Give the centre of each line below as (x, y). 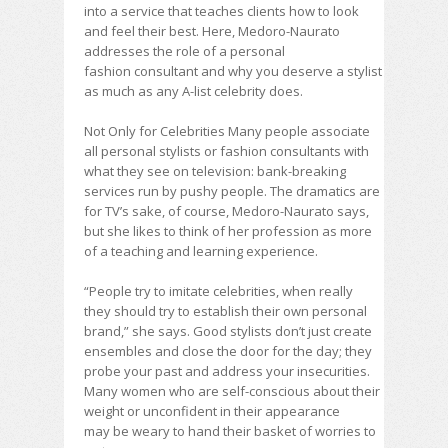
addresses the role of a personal (184, 51)
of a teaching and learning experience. (201, 251)
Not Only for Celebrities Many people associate (227, 131)
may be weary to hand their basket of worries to (230, 431)
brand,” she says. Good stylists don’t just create (228, 331)
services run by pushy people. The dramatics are (232, 191)
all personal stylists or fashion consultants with (226, 151)
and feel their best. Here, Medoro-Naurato (212, 31)
